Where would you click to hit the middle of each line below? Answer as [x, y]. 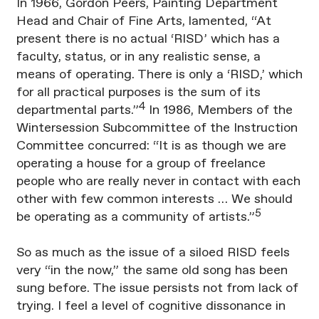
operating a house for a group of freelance [141, 164]
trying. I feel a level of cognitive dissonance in [151, 307]
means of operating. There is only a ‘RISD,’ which [159, 75]
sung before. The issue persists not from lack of [157, 289]
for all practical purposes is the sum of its [138, 93]
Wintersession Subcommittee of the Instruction [157, 129]
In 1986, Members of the [219, 111]
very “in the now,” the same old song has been [152, 271]
